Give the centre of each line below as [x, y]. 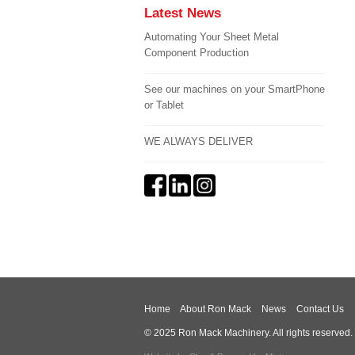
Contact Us [320, 309]
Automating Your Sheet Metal [212, 37]
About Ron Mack [216, 309]
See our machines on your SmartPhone [235, 89]
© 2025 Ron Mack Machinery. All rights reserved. [248, 333]
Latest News [183, 13]
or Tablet [164, 105]
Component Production [197, 53]
